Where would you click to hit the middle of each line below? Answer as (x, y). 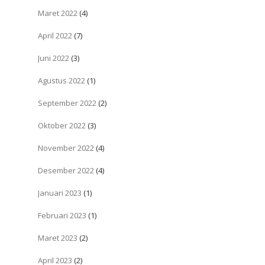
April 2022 (55, 35)
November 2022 (66, 148)
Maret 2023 (58, 237)
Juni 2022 (54, 58)
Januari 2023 (60, 193)
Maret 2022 (58, 13)
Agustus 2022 (62, 80)
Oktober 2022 (62, 125)
